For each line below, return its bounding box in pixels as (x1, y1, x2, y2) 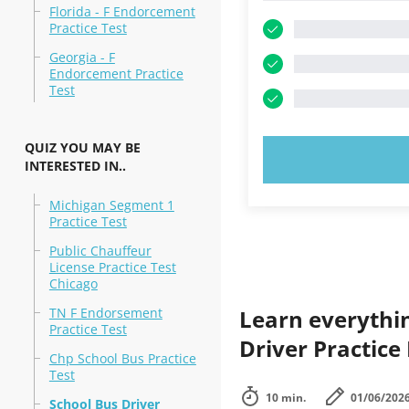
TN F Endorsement (48, 304, 163, 321)
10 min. (265, 390, 306, 405)
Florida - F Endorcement (48, 3, 195, 20)
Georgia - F (48, 48, 115, 66)
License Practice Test (48, 258, 176, 276)
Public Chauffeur (48, 242, 152, 259)
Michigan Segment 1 (48, 196, 174, 214)
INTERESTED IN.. (24, 157, 126, 174)
